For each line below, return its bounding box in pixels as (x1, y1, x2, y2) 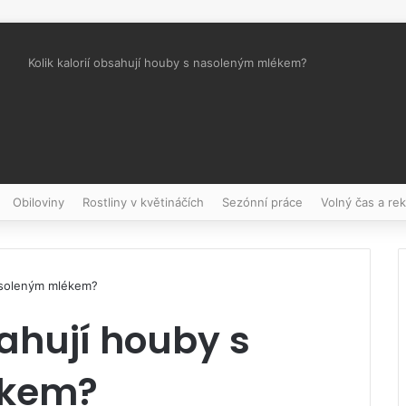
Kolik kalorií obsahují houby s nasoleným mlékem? (28, 55, 307, 70)
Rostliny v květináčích (82, 195, 204, 209)
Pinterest (28, 136, 80, 150)
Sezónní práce (222, 195, 303, 209)
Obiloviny (13, 195, 64, 209)
